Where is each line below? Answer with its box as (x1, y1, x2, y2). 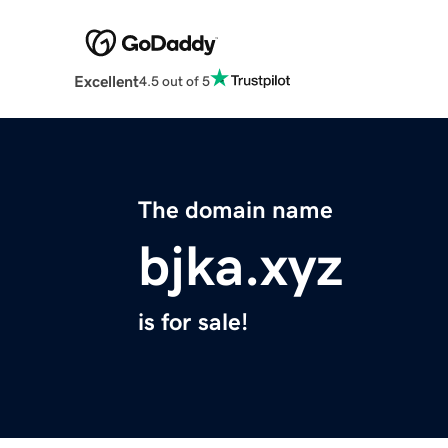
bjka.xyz (138, 238, 343, 295)
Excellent (73, 73, 139, 90)
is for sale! (138, 310, 248, 335)
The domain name (138, 198, 333, 223)
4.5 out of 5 (138, 73, 210, 88)
